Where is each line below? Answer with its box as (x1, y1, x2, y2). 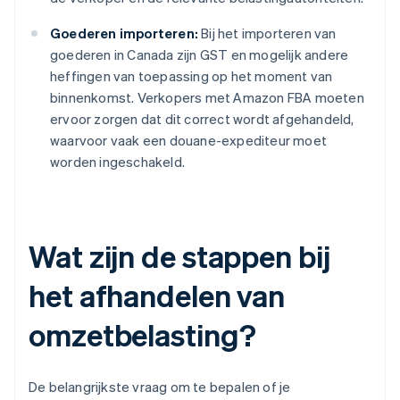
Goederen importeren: (50, 24, 198, 43)
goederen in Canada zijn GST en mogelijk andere (50, 46, 349, 64)
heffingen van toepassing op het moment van (50, 67, 333, 86)
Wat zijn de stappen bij (29, 237, 330, 276)
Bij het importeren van (198, 24, 337, 43)
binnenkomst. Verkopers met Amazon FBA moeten (50, 88, 364, 107)
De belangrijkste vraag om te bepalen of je (29, 378, 291, 396)
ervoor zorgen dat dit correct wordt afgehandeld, (50, 110, 354, 129)
